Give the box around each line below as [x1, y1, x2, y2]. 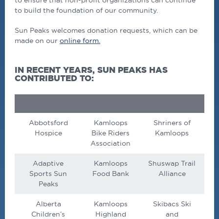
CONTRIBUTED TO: [15, 73, 96, 83]
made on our [15, 37, 60, 45]
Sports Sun [29, 170, 67, 178]
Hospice [34, 129, 62, 137]
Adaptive [33, 159, 64, 168]
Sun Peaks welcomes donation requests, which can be [15, 26, 197, 35]
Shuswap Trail [148, 159, 196, 168]
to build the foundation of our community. [15, 6, 158, 15]
